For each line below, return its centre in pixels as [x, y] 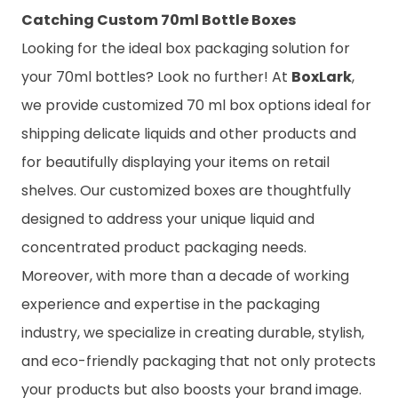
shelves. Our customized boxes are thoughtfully [186, 190]
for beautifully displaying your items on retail [175, 162]
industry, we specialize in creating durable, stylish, [193, 332]
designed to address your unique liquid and [168, 219]
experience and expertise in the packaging [171, 304]
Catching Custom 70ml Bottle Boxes [159, 20]
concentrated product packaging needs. [166, 247]
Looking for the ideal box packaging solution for [186, 48]
